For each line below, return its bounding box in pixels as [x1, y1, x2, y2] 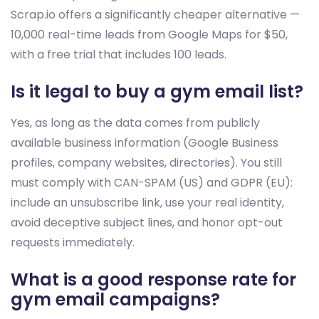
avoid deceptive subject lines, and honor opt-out [11, 214, 283, 231]
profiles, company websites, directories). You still [11, 155, 282, 172]
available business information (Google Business [11, 135, 278, 152]
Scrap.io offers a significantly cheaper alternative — [11, 6, 300, 23]
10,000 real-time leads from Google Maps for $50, [11, 26, 288, 43]
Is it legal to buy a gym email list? [11, 80, 303, 104]
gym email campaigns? [11, 288, 220, 312]
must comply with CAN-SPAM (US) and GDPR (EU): [11, 174, 293, 192]
